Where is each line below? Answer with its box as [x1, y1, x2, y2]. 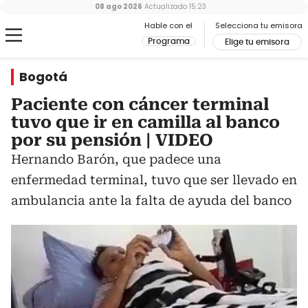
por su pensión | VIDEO [11, 131, 213, 150]
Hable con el [144, 20, 192, 31]
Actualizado [142, 1, 187, 12]
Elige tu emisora [225, 38, 289, 46]
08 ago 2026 [95, 1, 142, 12]
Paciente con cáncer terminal [11, 95, 269, 114]
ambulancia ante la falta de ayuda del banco [11, 193, 291, 208]
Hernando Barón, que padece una [11, 152, 221, 166]
